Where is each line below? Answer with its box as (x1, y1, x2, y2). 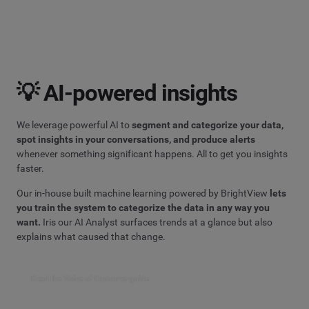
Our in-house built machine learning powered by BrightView (17, 187, 270, 199)
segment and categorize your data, (132, 119, 283, 130)
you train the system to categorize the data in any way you (17, 201, 270, 213)
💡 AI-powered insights (17, 79, 238, 106)
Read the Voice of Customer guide (31, 273, 149, 283)
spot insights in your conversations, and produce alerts (17, 133, 255, 145)
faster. (17, 162, 44, 174)
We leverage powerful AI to (17, 119, 132, 130)
